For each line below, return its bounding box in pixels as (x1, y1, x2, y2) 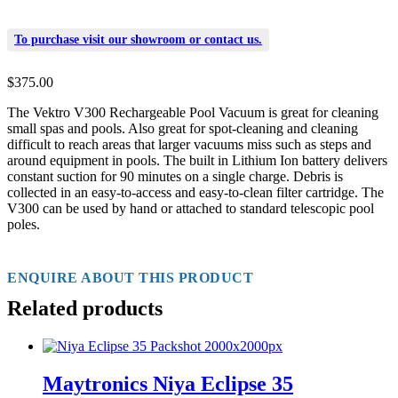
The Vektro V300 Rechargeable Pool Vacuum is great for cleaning (7, 105, 378, 121)
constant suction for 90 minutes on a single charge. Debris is (7, 169, 343, 185)
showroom (131, 33, 186, 47)
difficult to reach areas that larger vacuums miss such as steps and (7, 137, 371, 153)
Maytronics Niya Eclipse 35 (43, 372, 293, 396)
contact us (204, 33, 259, 47)
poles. (7, 217, 40, 233)
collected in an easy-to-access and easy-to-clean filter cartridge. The (7, 185, 384, 201)
